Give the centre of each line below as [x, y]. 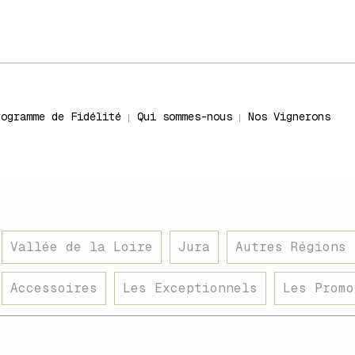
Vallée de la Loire [82, 247]
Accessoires [54, 288]
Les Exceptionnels [190, 288]
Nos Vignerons [289, 116]
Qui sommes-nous [184, 116]
